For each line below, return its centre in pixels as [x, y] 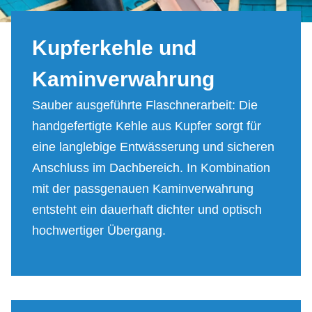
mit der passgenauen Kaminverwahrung [143, 189]
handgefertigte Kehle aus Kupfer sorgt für [147, 126]
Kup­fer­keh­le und [114, 48]
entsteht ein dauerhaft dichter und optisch [147, 210]
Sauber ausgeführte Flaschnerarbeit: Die [145, 106]
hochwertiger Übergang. [99, 231]
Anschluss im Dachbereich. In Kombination [151, 168]
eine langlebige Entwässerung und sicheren [153, 147]
